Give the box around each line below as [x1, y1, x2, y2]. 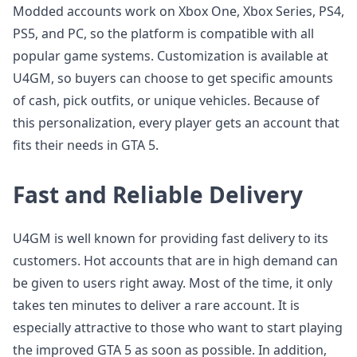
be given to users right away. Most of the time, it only [13, 274, 332, 292]
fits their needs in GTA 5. [13, 136, 159, 154]
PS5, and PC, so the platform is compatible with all [13, 25, 314, 42]
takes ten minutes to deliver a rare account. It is [13, 296, 300, 314]
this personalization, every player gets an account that [13, 114, 339, 131]
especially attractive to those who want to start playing [13, 319, 343, 336]
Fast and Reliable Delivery [13, 179, 303, 210]
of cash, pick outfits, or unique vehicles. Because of [13, 92, 320, 109]
